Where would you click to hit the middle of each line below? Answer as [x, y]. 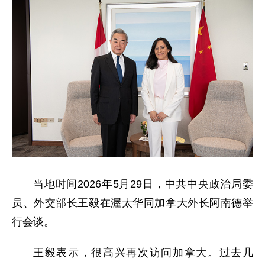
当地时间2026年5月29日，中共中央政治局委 [143, 184]
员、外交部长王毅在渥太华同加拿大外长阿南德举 [132, 203]
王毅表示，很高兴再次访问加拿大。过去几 [143, 253]
